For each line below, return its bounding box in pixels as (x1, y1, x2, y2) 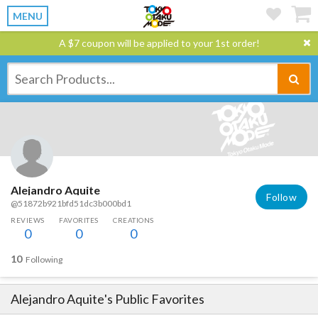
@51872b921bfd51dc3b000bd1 (11, 198, 131, 209)
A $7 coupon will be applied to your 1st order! (58, 37, 260, 49)
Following (26, 254, 62, 265)
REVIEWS (11, 216, 45, 225)
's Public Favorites (104, 291, 204, 307)
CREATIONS (113, 216, 154, 225)
